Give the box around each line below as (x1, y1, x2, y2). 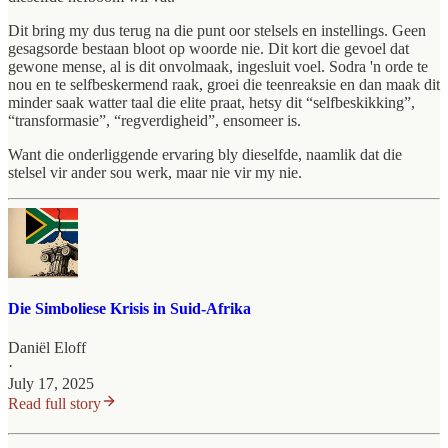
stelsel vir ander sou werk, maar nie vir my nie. (8, 164, 302, 182)
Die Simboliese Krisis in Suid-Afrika (8, 299, 251, 317)
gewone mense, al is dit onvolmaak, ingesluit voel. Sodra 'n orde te (8, 58, 428, 76)
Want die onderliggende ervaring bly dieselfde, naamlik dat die (8, 146, 402, 164)
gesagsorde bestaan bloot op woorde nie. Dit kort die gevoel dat (8, 40, 409, 58)
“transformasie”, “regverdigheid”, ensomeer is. (8, 112, 301, 130)
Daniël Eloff (8, 338, 86, 356)
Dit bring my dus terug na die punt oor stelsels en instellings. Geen (8, 22, 426, 40)
